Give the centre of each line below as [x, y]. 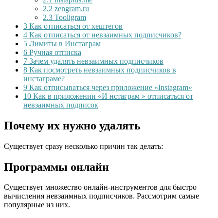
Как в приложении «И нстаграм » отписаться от [112, 96]
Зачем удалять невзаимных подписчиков [95, 61]
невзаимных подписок [61, 105]
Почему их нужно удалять [72, 125]
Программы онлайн [56, 167]
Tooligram [69, 17]
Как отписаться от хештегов [75, 26]
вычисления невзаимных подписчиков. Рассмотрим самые [101, 196]
